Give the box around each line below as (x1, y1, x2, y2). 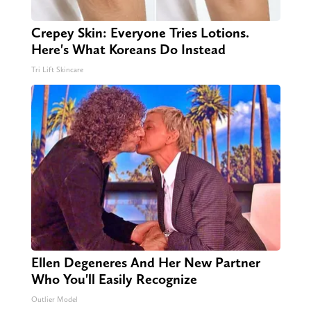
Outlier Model (31, 295, 78, 305)
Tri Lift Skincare (31, 65, 83, 75)
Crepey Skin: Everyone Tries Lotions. (31, 24, 249, 42)
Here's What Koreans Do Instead (31, 41, 226, 58)
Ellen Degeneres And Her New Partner (31, 254, 260, 271)
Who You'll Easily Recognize (31, 271, 197, 288)
